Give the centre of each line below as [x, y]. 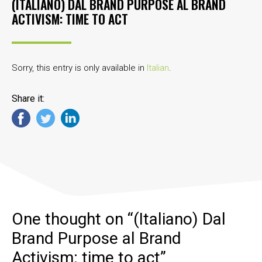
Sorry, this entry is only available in [79, 68]
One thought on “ [73, 219]
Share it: [28, 98]
